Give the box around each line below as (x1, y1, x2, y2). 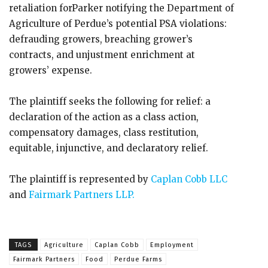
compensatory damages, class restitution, (9, 127, 199, 138)
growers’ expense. (9, 65, 92, 76)
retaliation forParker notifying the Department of (9, 2, 234, 14)
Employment (150, 241, 194, 249)
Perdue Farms (114, 255, 162, 263)
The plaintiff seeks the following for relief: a (9, 96, 211, 107)
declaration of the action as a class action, (9, 111, 199, 123)
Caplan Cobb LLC (148, 173, 227, 185)
